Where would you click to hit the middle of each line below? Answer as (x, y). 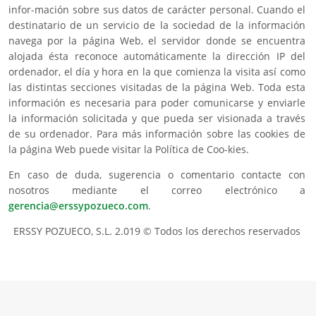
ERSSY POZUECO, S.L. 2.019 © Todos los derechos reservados (157, 231)
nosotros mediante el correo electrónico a (157, 190)
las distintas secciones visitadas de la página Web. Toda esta (157, 87)
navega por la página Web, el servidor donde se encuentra (157, 41)
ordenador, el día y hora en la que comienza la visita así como (157, 72)
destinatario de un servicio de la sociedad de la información (157, 25)
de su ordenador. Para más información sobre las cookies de (157, 134)
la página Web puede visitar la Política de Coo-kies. (129, 150)
